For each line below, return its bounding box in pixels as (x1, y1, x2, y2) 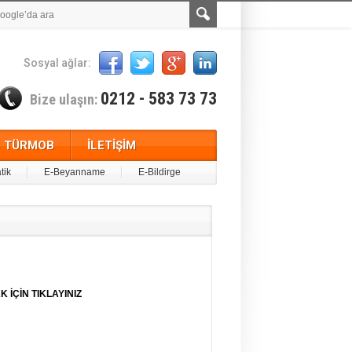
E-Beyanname (43, 167, 105, 178)
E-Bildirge (137, 167, 181, 178)
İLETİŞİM (87, 138, 136, 152)
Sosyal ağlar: (24, 57, 91, 69)
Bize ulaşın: (30, 91, 101, 108)
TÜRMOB (4, 138, 54, 152)
